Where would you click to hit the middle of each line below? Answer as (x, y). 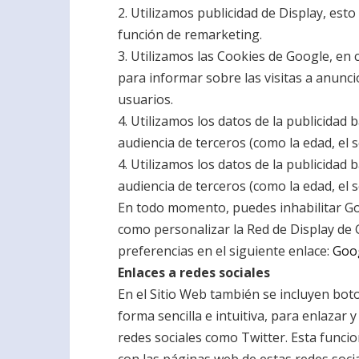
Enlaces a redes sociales (194, 272)
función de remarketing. (190, 34)
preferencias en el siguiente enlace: (225, 251)
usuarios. (145, 99)
